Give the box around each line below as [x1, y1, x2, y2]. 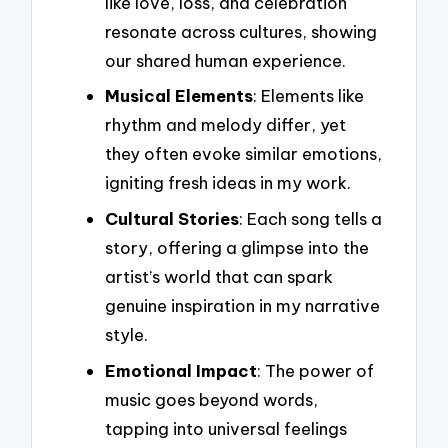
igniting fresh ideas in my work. [105, 172, 351, 194]
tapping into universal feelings [105, 417, 347, 439]
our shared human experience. [105, 49, 346, 71]
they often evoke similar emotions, [105, 143, 382, 165]
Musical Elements [105, 85, 253, 107]
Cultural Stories [105, 207, 239, 229]
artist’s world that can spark [105, 265, 333, 287]
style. [105, 323, 148, 345]
